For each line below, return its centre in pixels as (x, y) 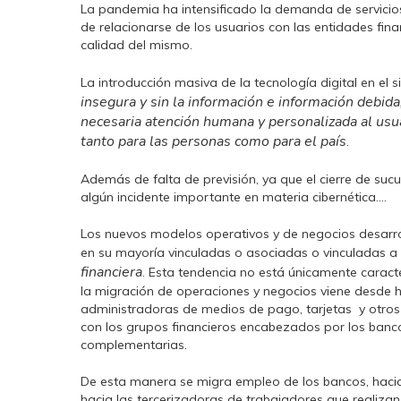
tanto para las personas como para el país (213, 141)
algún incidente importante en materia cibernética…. (234, 197)
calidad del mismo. (137, 45)
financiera (111, 272)
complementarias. (134, 345)
